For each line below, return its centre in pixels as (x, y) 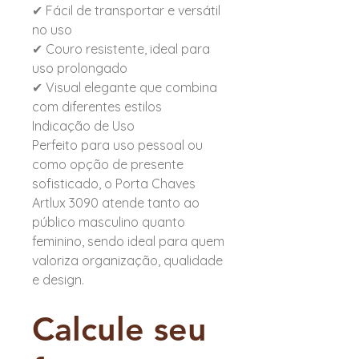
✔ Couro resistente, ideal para (121, 49)
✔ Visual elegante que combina (125, 88)
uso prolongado (80, 69)
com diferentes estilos (97, 107)
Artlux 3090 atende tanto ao (116, 203)
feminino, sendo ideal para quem (128, 242)
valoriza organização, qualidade (127, 261)
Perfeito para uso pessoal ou (117, 145)
